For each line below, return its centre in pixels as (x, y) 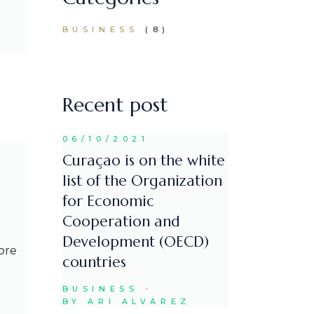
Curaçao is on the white (143, 161)
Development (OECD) (135, 242)
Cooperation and (121, 222)
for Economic (108, 202)
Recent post (115, 105)
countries (94, 262)
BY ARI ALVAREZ (126, 301)
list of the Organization (142, 181)
